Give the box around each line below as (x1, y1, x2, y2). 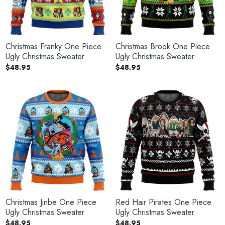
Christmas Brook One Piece (116, 40, 210, 52)
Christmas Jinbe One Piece (6, 196, 96, 208)
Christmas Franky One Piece (6, 40, 101, 52)
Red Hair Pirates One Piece (116, 196, 211, 208)
